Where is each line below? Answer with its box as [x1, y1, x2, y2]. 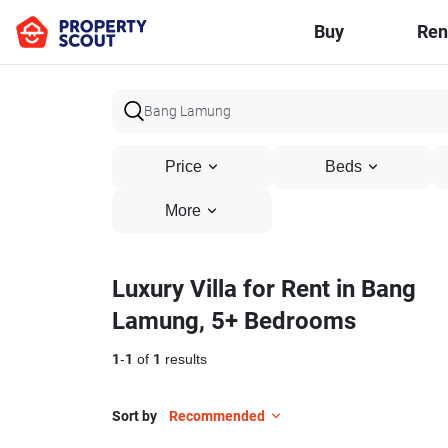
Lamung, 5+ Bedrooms [112, 307, 356, 335]
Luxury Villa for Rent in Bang [112, 275, 416, 303]
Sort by [112, 408, 157, 424]
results [161, 351, 207, 368]
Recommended [169, 408, 265, 424]
